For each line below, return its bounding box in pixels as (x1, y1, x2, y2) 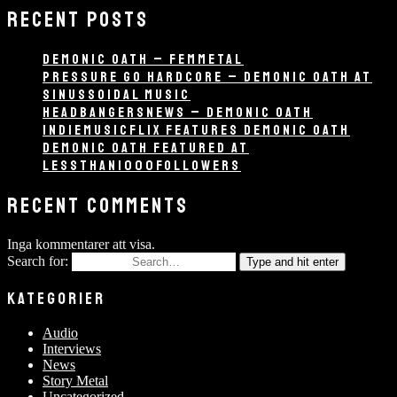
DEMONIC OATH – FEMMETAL (43, 51, 244, 69)
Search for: (7, 253, 68, 269)
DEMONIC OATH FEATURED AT (43, 139, 249, 158)
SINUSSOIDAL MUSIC (43, 86, 191, 105)
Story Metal (43, 373, 108, 389)
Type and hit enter (246, 255, 339, 269)
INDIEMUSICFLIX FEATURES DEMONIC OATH (43, 121, 350, 140)
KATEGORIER (7, 287, 105, 309)
